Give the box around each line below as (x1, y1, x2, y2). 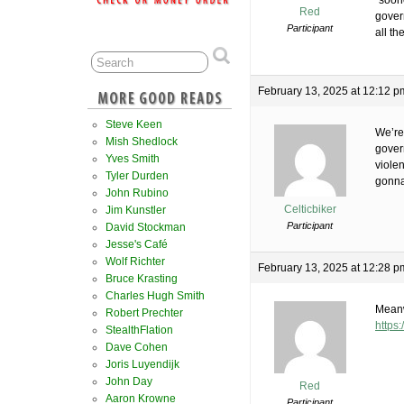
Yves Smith (106, 152, 160, 165)
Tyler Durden (106, 170, 169, 182)
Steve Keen (106, 118, 162, 131)
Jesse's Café (106, 238, 168, 251)
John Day (106, 375, 152, 388)
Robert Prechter (106, 307, 183, 319)
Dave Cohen (106, 341, 168, 353)
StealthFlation (106, 324, 173, 336)
